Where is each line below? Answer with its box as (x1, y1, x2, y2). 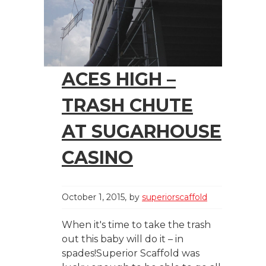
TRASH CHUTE (62, 94, 193, 116)
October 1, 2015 (62, 191, 125, 202)
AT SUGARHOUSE (62, 120, 221, 142)
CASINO (62, 146, 133, 169)
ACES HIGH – (62, 68, 176, 90)
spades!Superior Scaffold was (62, 247, 199, 259)
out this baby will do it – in (62, 233, 183, 245)
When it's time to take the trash (62, 218, 211, 230)
